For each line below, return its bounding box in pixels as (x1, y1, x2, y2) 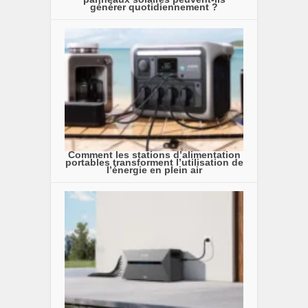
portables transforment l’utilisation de (65, 157, 243, 168)
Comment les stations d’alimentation (67, 149, 241, 161)
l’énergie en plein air (106, 164, 202, 176)
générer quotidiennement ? (90, 1, 218, 13)
